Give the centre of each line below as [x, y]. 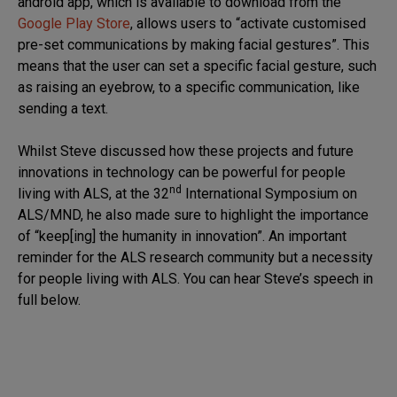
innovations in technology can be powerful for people [182, 173]
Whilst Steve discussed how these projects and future [186, 152]
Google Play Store [74, 24]
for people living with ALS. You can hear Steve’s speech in [195, 279]
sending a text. [70, 109]
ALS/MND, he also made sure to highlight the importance [193, 215]
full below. [49, 300]
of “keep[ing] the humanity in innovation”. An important [182, 237]
